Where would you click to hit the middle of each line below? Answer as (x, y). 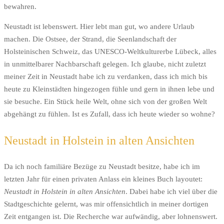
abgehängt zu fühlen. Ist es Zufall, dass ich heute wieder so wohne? (109, 114)
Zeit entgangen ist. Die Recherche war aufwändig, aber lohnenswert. (111, 216)
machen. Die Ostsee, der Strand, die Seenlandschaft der (90, 39)
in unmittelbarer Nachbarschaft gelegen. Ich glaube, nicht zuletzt (105, 64)
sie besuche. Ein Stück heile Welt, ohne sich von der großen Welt (105, 101)
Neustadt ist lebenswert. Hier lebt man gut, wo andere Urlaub (99, 26)
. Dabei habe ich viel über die (171, 191)
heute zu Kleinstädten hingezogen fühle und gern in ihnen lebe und (109, 89)
